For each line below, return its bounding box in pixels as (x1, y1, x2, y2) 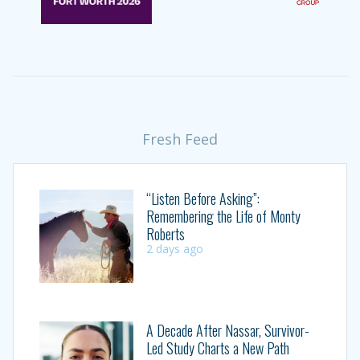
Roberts (145, 223, 185, 244)
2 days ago (145, 240, 203, 256)
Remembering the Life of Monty (145, 205, 301, 227)
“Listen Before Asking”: (145, 187, 260, 209)
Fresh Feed (142, 129, 218, 149)
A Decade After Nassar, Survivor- (145, 320, 309, 342)
